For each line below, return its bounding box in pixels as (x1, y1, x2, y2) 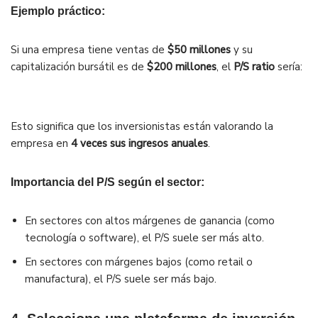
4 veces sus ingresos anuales (71, 136, 208, 151)
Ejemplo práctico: (11, 5, 105, 18)
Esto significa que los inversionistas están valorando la (11, 119, 273, 134)
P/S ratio (234, 60, 275, 75)
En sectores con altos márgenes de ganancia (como (25, 214, 275, 229)
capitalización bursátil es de (11, 60, 147, 75)
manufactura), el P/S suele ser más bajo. (25, 272, 216, 287)
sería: (275, 60, 302, 75)
